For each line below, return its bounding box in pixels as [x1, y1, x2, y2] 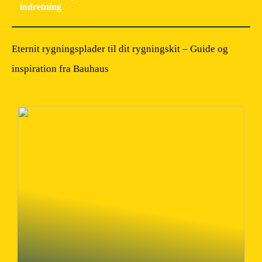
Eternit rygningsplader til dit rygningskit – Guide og [12, 43, 228, 54]
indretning [19, 2, 61, 12]
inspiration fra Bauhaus [12, 63, 109, 74]
